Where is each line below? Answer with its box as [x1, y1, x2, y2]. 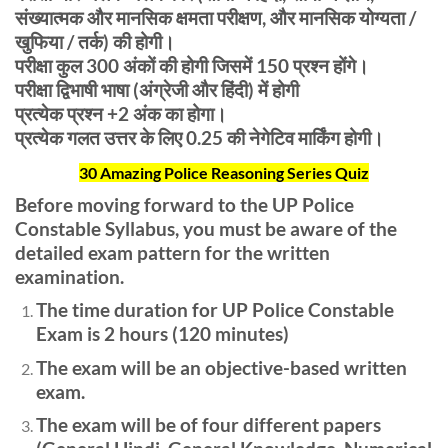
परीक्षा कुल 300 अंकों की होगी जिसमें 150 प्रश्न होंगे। [15, 53, 369, 77]
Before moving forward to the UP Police [15, 192, 354, 216]
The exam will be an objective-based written [35, 355, 407, 379]
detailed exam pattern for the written [15, 240, 330, 264]
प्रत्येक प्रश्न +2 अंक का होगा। [15, 101, 227, 125]
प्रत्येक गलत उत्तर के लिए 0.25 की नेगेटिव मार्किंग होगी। [15, 125, 384, 149]
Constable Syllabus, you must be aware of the [15, 216, 397, 240]
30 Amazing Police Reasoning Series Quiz [79, 162, 369, 182]
